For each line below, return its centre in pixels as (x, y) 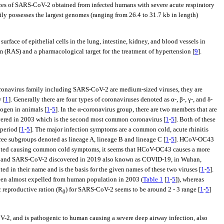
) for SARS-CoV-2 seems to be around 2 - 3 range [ (133, 189)
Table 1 (153, 179)
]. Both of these (195, 119)
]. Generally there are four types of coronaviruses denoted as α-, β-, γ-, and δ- (110, 99)
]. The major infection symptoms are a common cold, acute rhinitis (119, 129)
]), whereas (190, 179)
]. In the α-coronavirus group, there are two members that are (136, 109)
